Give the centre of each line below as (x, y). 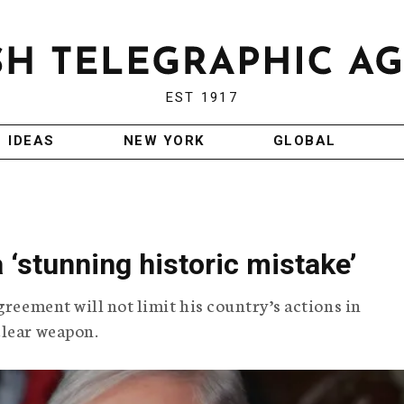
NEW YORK (164, 141)
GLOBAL (304, 141)
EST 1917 (202, 98)
